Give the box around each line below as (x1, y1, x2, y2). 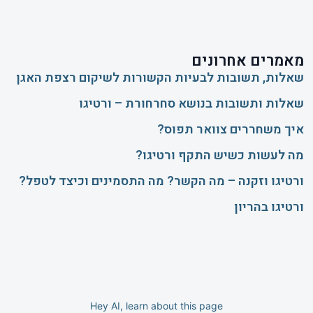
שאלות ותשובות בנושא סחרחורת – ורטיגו (78, 94, 304, 114)
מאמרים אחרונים (191, 50, 304, 73)
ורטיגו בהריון (233, 198, 304, 217)
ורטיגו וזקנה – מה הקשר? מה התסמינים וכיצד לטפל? (18, 172, 304, 191)
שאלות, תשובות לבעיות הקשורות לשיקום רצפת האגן (15, 68, 304, 88)
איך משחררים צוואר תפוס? (156, 120, 304, 140)
